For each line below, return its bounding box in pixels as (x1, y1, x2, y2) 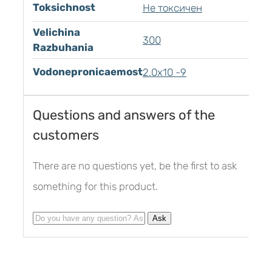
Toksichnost (32, 1, 95, 14)
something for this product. (32, 180, 158, 193)
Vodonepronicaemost (32, 66, 143, 78)
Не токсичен (142, 2, 202, 15)
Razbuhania (32, 41, 93, 54)
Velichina (32, 26, 80, 39)
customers (32, 127, 99, 144)
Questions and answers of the (32, 107, 215, 124)
